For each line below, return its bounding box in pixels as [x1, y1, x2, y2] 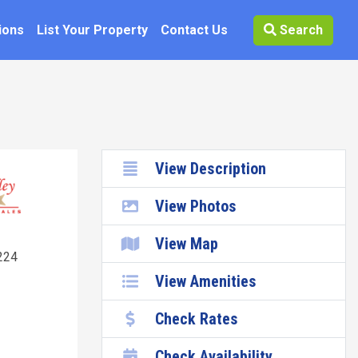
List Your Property [37, 22, 148, 38]
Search [276, 22, 323, 38]
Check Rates [155, 309, 238, 328]
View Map [155, 234, 218, 253]
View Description [155, 159, 266, 178]
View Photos [155, 197, 237, 216]
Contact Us [161, 22, 228, 38]
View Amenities [155, 272, 257, 291]
